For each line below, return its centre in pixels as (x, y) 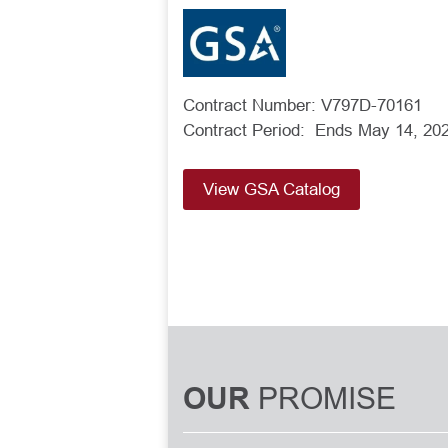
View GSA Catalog (271, 189)
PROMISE (327, 398)
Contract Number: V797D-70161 (302, 105)
